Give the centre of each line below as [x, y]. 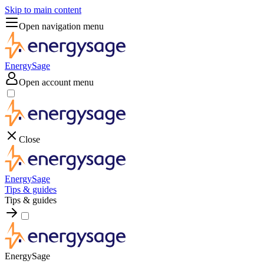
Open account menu [56, 82]
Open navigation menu [61, 26]
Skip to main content [43, 10]
